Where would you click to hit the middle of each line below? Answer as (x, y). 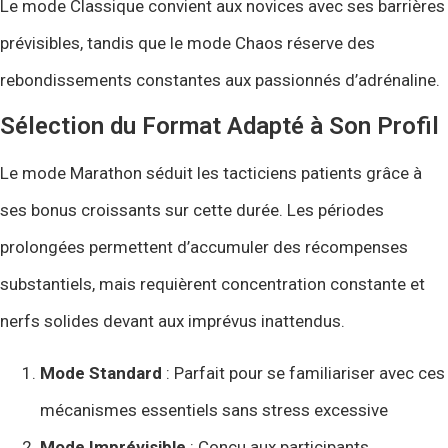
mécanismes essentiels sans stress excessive (214, 409)
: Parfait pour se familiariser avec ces (303, 372)
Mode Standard (101, 372)
